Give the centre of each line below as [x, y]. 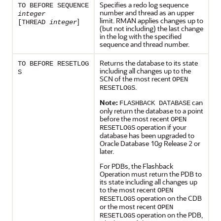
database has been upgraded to [147, 135]
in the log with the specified [141, 36]
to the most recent [129, 189]
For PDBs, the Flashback [136, 166]
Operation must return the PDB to [151, 174]
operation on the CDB [168, 198]
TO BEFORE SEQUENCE [53, 5]
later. [107, 151]
